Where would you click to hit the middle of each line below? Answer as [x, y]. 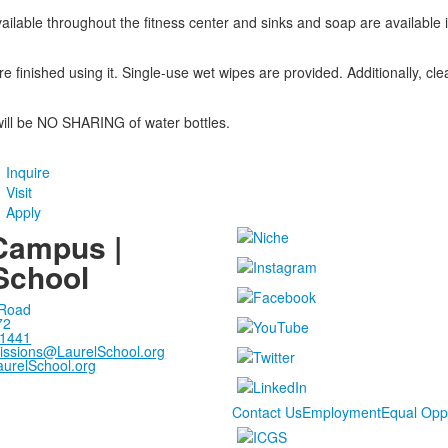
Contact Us [267, 412]
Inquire [27, 172]
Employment [342, 412]
